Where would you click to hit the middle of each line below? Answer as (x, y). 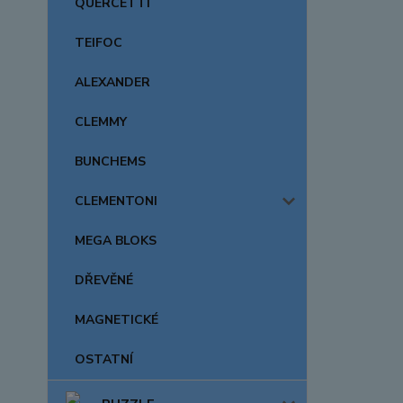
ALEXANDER (112, 82)
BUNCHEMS (110, 161)
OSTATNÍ (104, 359)
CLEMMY (101, 122)
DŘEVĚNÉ (104, 280)
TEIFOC (99, 43)
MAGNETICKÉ (116, 320)
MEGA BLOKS (116, 241)
